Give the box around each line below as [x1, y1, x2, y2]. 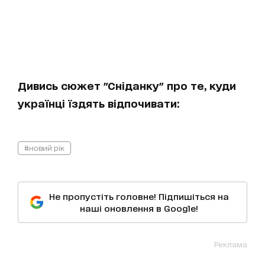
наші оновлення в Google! [80, 203, 198, 214]
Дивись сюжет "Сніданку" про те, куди [18, 79, 236, 92]
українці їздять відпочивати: [18, 97, 180, 109]
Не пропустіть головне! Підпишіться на [49, 191, 229, 202]
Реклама [214, 240, 247, 249]
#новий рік [24, 143, 64, 153]
